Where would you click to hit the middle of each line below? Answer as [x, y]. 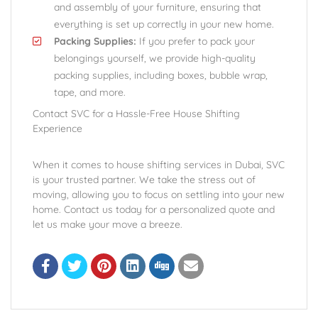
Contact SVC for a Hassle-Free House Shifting [136, 114]
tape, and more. [90, 92]
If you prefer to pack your [196, 41]
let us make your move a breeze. [108, 224]
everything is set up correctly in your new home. [164, 24]
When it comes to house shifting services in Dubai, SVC [159, 165]
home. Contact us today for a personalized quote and [154, 209]
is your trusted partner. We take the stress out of [144, 180]
